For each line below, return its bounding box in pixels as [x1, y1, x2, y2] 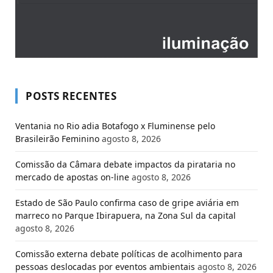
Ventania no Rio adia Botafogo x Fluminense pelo [15, 119, 215, 132]
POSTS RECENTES [26, 88, 117, 103]
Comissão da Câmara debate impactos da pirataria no [15, 158, 235, 170]
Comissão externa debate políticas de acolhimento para [15, 247, 243, 260]
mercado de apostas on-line [15, 171, 129, 183]
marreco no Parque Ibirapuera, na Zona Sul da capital [15, 209, 236, 221]
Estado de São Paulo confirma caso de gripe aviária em [15, 196, 239, 208]
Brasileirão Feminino [15, 132, 99, 144]
